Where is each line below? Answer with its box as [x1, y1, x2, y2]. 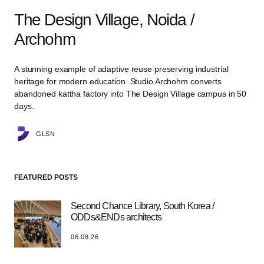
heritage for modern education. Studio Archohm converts [14, 77, 222, 87]
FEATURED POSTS [14, 173, 78, 182]
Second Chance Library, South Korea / [71, 201, 214, 212]
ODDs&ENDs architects [71, 212, 161, 223]
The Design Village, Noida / [14, 11, 194, 29]
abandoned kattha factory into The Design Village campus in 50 [14, 89, 247, 99]
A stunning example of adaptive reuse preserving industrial [14, 64, 229, 74]
